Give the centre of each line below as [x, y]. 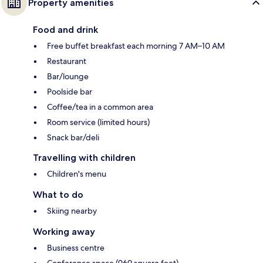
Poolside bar [70, 91]
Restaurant [67, 61]
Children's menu [77, 173]
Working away [64, 231]
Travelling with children [84, 157]
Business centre [76, 247]
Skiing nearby [72, 210]
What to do [58, 194]
